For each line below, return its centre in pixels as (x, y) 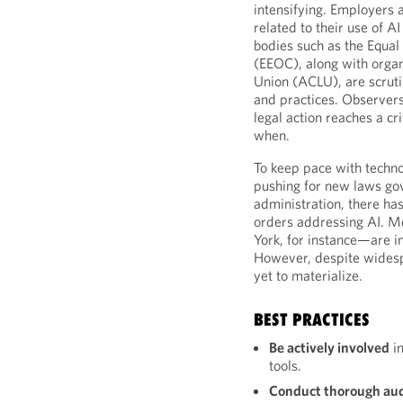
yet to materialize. (309, 275)
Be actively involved (330, 347)
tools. (286, 365)
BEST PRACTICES (312, 319)
